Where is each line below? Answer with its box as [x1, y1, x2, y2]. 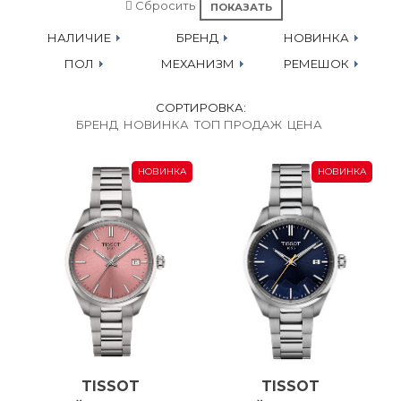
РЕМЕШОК [278, 55, 353, 71]
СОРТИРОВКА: [155, 99, 246, 115]
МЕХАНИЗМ [155, 55, 237, 71]
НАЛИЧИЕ [41, 30, 114, 45]
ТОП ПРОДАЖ [194, 116, 282, 132]
